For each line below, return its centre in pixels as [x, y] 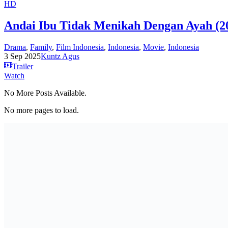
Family [41, 47]
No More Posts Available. [45, 93]
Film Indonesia [80, 47]
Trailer [23, 66]
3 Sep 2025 [22, 56]
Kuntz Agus [60, 56]
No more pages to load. [41, 110]
